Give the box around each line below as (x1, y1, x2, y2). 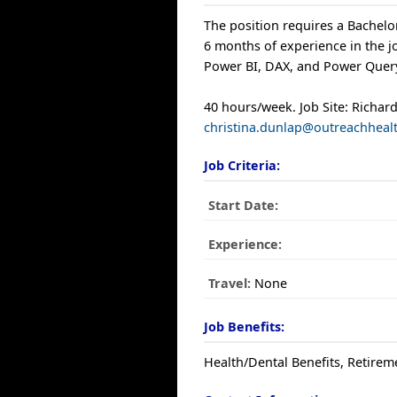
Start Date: (208, 196, 279, 214)
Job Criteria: (204, 156, 281, 174)
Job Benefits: (204, 317, 285, 335)
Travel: (208, 274, 252, 292)
